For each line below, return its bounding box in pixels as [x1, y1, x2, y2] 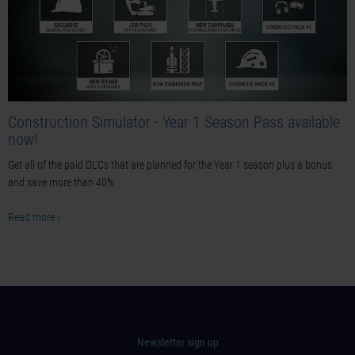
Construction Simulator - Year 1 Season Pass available [8, 113, 340, 132]
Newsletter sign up [136, 336, 219, 350]
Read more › [8, 211, 60, 224]
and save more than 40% [8, 176, 114, 189]
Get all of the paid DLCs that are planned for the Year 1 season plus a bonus [8, 158, 332, 172]
